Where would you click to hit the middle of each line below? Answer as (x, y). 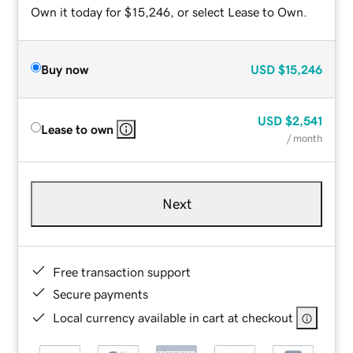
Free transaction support (122, 271)
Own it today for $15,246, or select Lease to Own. (169, 11)
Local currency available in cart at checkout (173, 317)
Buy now (65, 69)
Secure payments (101, 294)
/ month (304, 138)
